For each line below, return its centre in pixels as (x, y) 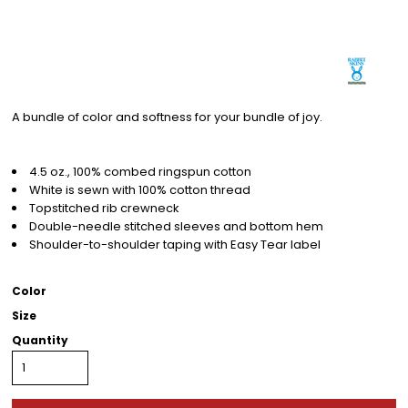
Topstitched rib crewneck (104, 208)
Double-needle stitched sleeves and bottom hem (176, 226)
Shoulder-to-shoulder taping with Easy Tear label (176, 245)
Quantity (40, 340)
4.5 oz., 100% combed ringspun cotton (140, 172)
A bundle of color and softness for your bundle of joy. (167, 117)
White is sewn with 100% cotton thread (140, 190)
